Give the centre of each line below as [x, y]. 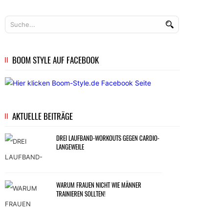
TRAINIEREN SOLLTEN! [81, 193]
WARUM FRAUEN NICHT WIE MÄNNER [99, 185]
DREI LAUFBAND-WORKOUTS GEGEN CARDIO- [108, 138]
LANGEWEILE [70, 146]
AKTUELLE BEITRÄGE [43, 116]
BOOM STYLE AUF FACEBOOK [55, 60]
